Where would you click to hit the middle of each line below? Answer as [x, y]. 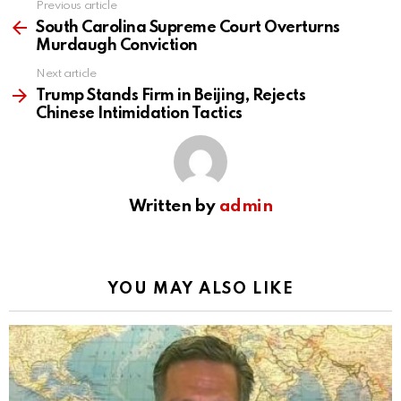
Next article [66, 74]
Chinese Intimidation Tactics [139, 114]
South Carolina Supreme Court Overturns [188, 28]
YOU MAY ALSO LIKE [200, 290]
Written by [174, 207]
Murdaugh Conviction [117, 46]
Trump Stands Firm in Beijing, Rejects [171, 96]
